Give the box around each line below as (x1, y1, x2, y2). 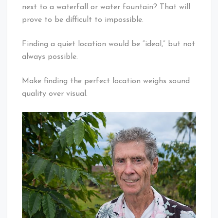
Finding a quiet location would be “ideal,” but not (22, 40, 195, 48)
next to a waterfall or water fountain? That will (22, 3, 190, 11)
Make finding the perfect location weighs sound (22, 77, 190, 85)
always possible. (22, 53, 78, 61)
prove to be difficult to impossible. (22, 16, 144, 24)
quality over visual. (22, 90, 88, 98)
